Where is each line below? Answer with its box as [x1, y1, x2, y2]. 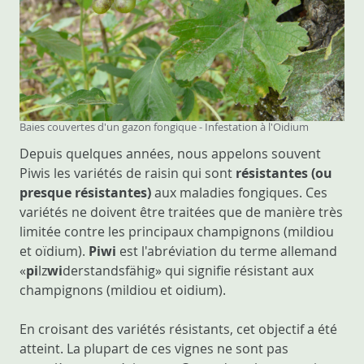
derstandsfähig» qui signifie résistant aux [63, 262, 314, 280]
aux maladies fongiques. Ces [151, 184, 327, 202]
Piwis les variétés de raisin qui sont [19, 164, 232, 183]
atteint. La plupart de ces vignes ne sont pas [19, 340, 288, 358]
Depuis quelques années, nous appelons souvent [19, 145, 321, 163]
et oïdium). [19, 242, 89, 261]
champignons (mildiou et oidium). [19, 281, 226, 300]
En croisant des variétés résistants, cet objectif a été [19, 320, 337, 339]
